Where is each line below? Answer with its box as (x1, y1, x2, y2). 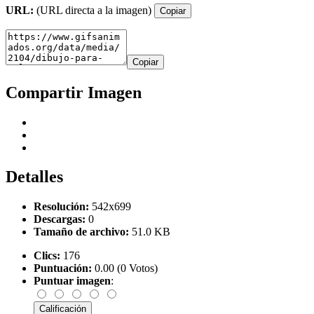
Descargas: (34, 213, 86, 226)
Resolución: (34, 200, 89, 213)
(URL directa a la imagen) (34, 4, 154, 16)
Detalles (6, 168, 63, 186)
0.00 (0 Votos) (92, 262, 158, 275)
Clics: (34, 250, 60, 262)
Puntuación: (34, 262, 92, 275)
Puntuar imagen (34, 275, 111, 287)
